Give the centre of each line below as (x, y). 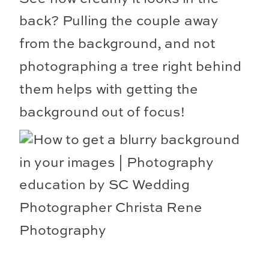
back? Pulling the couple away (119, 22)
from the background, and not (117, 45)
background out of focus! (102, 113)
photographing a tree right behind (130, 67)
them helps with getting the (109, 90)
